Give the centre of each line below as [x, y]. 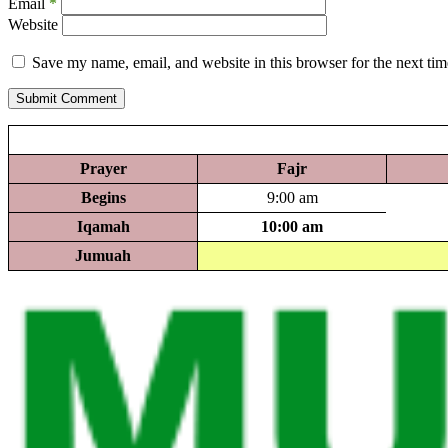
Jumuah [103, 255]
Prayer [103, 168]
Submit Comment [66, 98]
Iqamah [103, 226]
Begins [103, 197]
